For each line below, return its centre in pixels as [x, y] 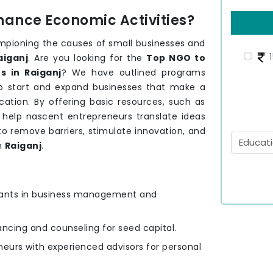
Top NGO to [176, 58]
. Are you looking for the [87, 58]
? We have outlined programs [133, 73]
